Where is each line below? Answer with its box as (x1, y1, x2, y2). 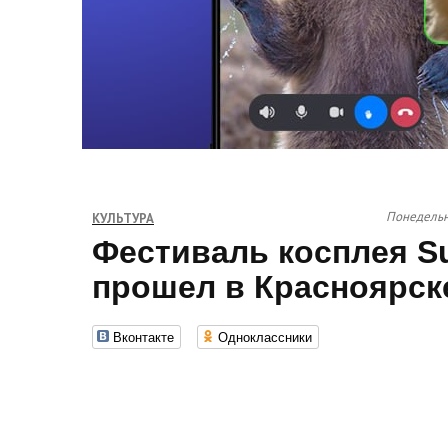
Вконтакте (113, 327, 174, 346)
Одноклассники (218, 327, 312, 346)
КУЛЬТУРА (92, 210, 154, 227)
